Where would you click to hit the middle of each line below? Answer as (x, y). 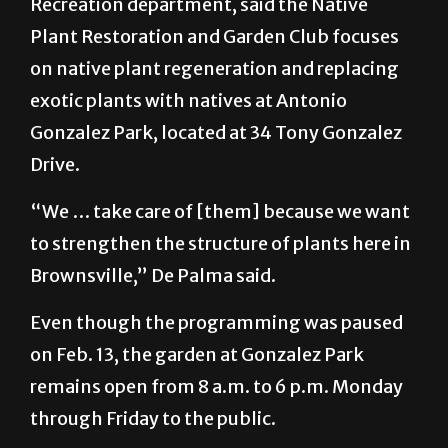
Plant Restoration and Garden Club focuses (214, 85)
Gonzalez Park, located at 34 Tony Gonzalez (216, 181)
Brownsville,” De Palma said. (153, 324)
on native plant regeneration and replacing (214, 117)
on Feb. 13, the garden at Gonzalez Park (197, 403)
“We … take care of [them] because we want (220, 260)
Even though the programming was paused (216, 371)
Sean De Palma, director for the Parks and (206, 21)
